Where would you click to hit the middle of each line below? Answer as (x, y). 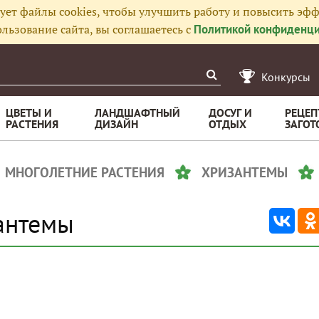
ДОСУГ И (230, 113)
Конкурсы (286, 77)
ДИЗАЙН (116, 124)
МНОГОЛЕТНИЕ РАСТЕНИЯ (85, 172)
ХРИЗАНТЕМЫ (245, 172)
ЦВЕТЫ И (29, 113)
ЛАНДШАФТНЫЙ (137, 113)
